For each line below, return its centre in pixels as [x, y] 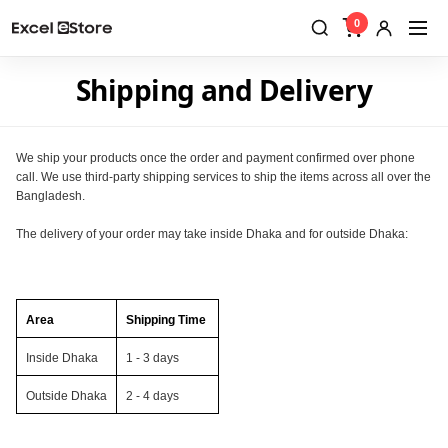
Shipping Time [167, 320]
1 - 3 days [152, 358]
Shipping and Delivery [224, 90]
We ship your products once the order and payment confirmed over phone [215, 158]
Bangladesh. [52, 196]
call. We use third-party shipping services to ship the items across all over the [223, 177]
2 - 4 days [152, 396]
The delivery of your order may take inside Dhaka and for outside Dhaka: [212, 234]
